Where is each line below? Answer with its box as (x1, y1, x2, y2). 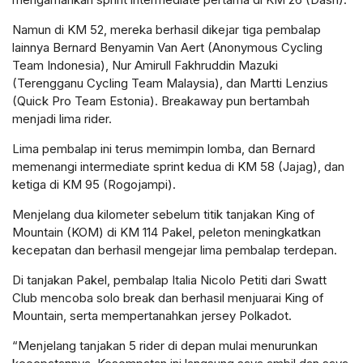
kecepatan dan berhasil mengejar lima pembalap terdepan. (12, 241, 337, 258)
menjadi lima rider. (12, 110, 112, 126)
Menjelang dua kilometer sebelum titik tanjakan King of (12, 206, 315, 222)
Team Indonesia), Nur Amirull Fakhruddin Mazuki (12, 57, 278, 73)
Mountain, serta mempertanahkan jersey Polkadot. (12, 307, 292, 323)
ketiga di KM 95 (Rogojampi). (12, 176, 176, 192)
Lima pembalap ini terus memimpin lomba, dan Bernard (12, 140, 315, 156)
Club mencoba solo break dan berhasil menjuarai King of (12, 289, 324, 305)
